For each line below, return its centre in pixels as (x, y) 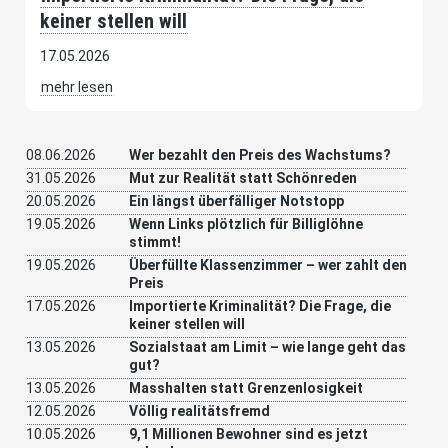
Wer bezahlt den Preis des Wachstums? (260, 155)
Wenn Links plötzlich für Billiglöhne (246, 224)
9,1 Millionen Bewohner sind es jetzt (248, 434)
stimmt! (155, 242)
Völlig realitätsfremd (199, 411)
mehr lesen (77, 87)
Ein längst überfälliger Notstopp (236, 201)
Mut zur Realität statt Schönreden (243, 178)
